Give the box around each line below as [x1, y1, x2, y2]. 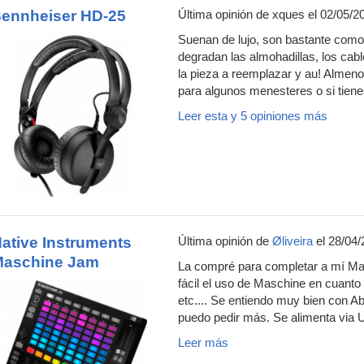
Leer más [178, 336, 228, 349]
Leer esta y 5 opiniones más [178, 110, 327, 123]
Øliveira [272, 235, 313, 248]
